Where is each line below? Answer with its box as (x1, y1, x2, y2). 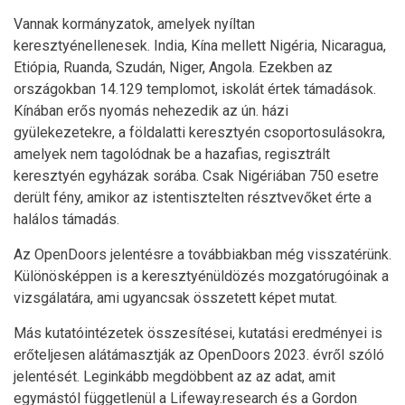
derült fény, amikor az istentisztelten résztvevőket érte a (14, 189, 372, 206)
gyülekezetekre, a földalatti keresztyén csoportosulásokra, (14, 124, 385, 141)
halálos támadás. (14, 211, 119, 228)
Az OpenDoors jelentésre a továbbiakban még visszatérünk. (14, 246, 391, 263)
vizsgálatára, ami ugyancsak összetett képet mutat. (14, 289, 337, 306)
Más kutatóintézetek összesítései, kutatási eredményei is (14, 325, 382, 342)
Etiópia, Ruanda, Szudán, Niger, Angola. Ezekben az (14, 59, 333, 76)
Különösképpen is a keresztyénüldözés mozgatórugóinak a (14, 268, 389, 285)
